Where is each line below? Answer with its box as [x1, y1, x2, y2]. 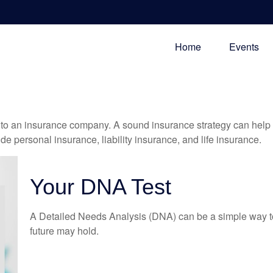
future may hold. [30, 224, 99, 238]
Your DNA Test [30, 174, 171, 200]
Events [229, 40, 259, 54]
